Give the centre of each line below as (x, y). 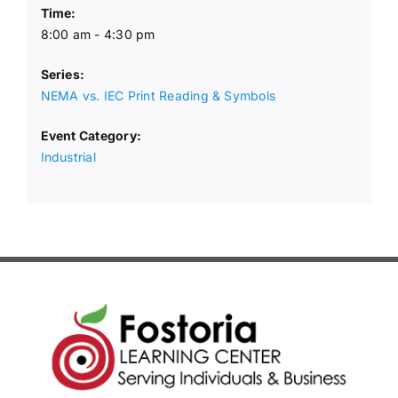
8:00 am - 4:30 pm (98, 34)
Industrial (68, 156)
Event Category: (91, 135)
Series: (63, 74)
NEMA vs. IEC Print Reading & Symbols (158, 95)
